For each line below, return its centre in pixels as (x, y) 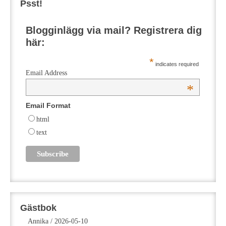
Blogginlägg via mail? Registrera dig (114, 30)
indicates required (176, 64)
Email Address (47, 73)
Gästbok (38, 208)
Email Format (48, 105)
